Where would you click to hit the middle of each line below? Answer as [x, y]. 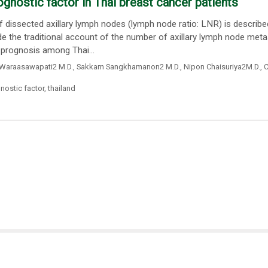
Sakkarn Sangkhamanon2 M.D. [128, 66]
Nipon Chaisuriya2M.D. [222, 66]
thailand [61, 89]
